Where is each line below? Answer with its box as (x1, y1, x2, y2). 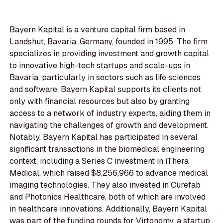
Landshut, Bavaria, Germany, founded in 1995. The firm (9, 36, 208, 47)
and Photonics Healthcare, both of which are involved (9, 192, 206, 203)
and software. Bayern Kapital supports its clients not (9, 84, 202, 95)
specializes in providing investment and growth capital (9, 48, 210, 59)
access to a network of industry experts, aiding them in (9, 108, 211, 119)
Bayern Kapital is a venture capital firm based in (9, 24, 186, 35)
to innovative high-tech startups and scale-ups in (9, 60, 191, 71)
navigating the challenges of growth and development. (9, 120, 209, 131)
